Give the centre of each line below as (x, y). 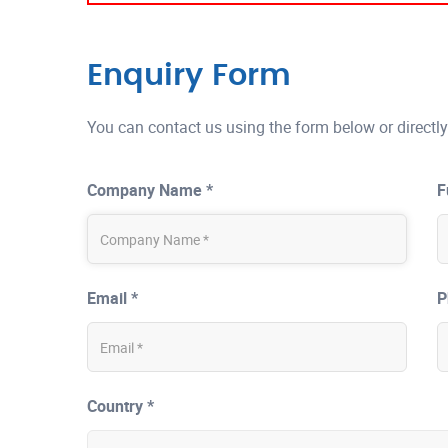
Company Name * (150, 190)
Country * (120, 406)
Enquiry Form (189, 76)
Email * (112, 298)
